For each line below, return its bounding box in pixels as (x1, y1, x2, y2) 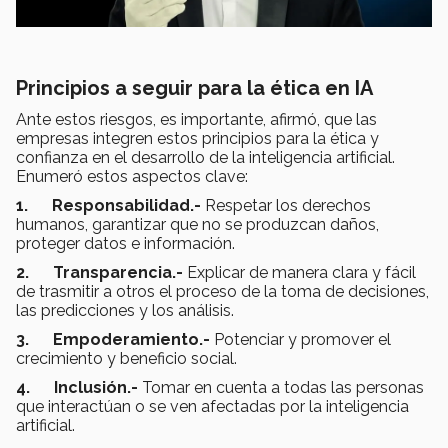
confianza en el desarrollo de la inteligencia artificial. (16, 148, 395, 168)
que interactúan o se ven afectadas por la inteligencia (16, 397, 409, 417)
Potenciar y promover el (214, 330, 391, 350)
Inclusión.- (54, 378, 142, 398)
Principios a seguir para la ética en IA (16, 76, 373, 101)
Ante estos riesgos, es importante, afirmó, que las (16, 110, 377, 130)
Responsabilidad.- (52, 196, 205, 216)
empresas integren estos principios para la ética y (16, 129, 379, 149)
